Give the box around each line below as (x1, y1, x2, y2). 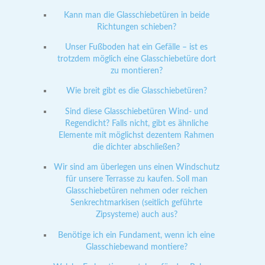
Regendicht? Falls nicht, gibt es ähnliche (64, 118, 208, 128)
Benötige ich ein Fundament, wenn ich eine (58, 230, 215, 240)
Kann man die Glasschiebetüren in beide (63, 10, 209, 20)
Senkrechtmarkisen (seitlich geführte (70, 198, 202, 208)
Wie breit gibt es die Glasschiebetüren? (66, 86, 207, 96)
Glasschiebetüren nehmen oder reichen (65, 186, 208, 196)
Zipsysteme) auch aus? (95, 210, 177, 219)
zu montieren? (110, 66, 163, 76)
